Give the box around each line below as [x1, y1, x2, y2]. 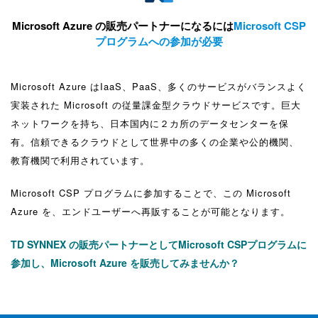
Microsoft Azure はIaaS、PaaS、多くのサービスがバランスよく [11, 79, 307, 94]
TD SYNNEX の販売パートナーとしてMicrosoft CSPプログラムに [11, 237, 307, 252]
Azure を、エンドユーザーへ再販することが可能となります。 [11, 204, 290, 219]
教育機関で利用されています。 [11, 153, 150, 168]
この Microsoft [223, 186, 291, 200]
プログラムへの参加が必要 [95, 33, 223, 50]
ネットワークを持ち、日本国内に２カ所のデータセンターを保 [11, 116, 289, 131]
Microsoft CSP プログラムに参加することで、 [11, 186, 223, 200]
